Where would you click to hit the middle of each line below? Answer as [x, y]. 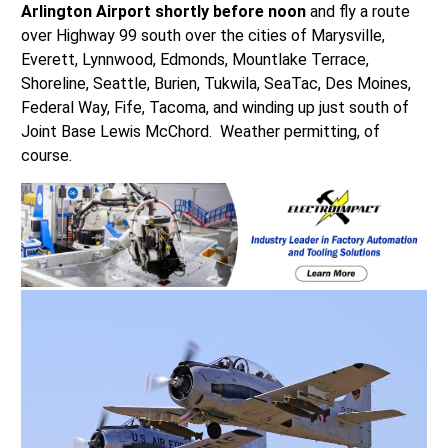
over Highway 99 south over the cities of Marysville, [202, 36]
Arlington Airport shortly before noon [163, 12]
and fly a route [357, 12]
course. [46, 156]
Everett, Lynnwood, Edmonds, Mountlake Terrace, [194, 60]
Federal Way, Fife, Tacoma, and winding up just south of [214, 108]
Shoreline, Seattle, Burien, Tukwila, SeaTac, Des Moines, [215, 84]
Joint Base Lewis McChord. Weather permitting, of [200, 132]
